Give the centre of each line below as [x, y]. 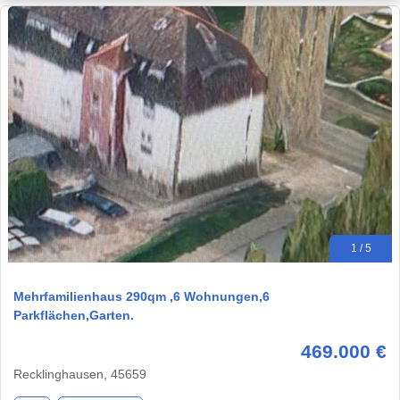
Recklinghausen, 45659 [80, 375]
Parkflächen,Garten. [74, 316]
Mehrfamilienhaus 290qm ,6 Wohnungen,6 [142, 297]
